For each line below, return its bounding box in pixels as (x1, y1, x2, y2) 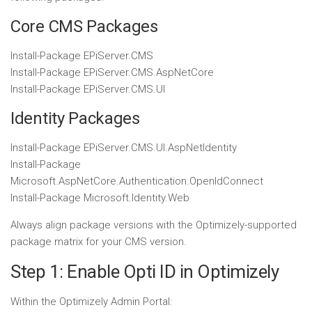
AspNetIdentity (168, 141, 237, 154)
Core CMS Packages (10, 17, 158, 36)
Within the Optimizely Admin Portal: (10, 295, 172, 308)
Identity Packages (10, 109, 140, 128)
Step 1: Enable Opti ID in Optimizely (10, 261, 279, 282)
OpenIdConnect (189, 175, 263, 187)
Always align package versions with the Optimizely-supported (10, 219, 297, 231)
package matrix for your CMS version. (10, 235, 187, 248)
